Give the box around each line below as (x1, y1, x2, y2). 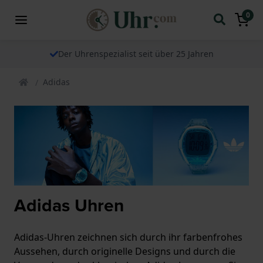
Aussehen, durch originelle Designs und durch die (14, 245, 235, 258)
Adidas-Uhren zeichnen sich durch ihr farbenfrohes (14, 231, 242, 244)
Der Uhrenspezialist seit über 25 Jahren (58, 48, 214, 59)
